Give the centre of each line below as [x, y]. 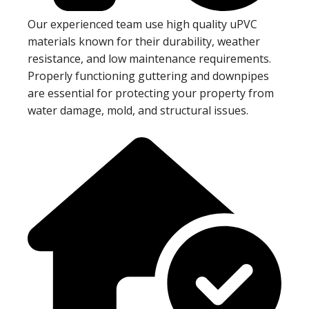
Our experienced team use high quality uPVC [142, 24]
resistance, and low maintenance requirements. [149, 58]
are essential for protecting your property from [151, 93]
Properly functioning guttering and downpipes [148, 76]
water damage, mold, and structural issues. [138, 110]
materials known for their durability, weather [144, 41]
